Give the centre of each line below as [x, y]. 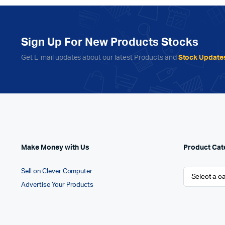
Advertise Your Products [58, 185]
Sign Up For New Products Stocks [110, 42]
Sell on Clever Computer [57, 171]
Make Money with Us [55, 147]
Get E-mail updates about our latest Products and [100, 58]
